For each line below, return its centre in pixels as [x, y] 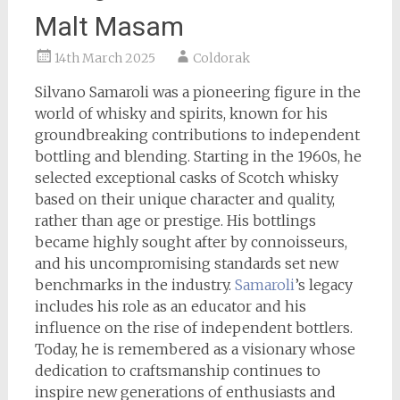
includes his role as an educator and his [170, 306]
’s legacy [323, 285]
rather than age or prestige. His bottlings [175, 221]
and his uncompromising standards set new [186, 263]
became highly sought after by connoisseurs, [191, 242]
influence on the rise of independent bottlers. [193, 328]
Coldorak [221, 58]
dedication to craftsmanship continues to [177, 371]
